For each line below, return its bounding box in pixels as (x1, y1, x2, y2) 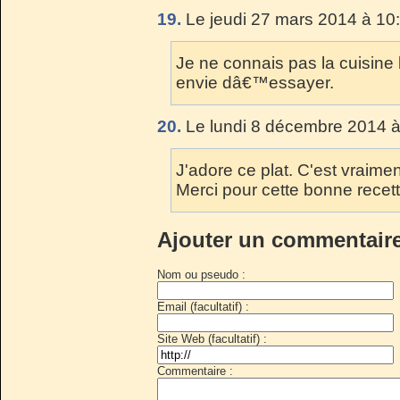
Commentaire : (157, 363, 233, 378)
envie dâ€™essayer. (176, 72, 334, 92)
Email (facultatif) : (157, 299, 249, 313)
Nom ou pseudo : (157, 267, 246, 281)
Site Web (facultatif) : (157, 331, 267, 346)
